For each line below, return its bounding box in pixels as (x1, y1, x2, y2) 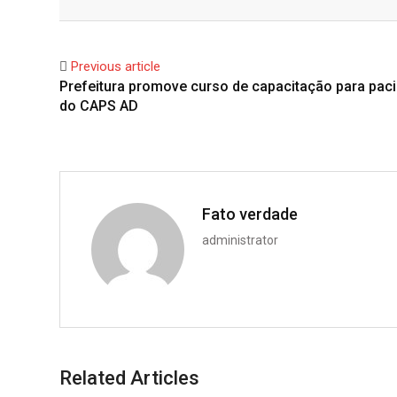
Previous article (71, 58, 160, 75)
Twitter (134, 4, 169, 20)
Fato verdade (202, 205, 298, 224)
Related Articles (59, 367, 199, 390)
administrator (202, 233, 278, 248)
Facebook (93, 4, 140, 20)
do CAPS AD (59, 97, 138, 115)
